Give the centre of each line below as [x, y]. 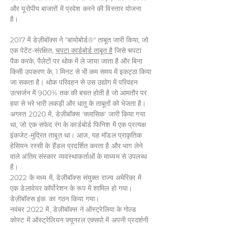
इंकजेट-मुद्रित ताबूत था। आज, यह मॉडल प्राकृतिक [76, 135]
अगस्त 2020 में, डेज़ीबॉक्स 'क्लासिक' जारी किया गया [78, 114]
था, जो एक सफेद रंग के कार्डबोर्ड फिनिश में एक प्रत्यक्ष [78, 125]
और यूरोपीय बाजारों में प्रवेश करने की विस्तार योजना [76, 9]
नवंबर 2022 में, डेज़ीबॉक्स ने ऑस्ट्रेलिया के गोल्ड [73, 209]
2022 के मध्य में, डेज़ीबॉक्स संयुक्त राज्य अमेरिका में [76, 178]
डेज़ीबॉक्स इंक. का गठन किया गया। [55, 199]
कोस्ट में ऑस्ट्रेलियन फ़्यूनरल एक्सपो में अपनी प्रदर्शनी [79, 220]
